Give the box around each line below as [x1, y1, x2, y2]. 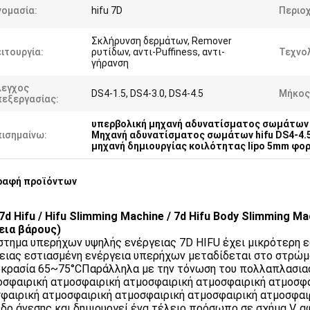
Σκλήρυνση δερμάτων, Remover [91, 35, 232, 46]
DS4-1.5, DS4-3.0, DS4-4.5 [91, 88, 203, 99]
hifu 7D [91, 5, 122, 16]
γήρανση [91, 57, 129, 69]
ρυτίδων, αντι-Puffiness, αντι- [91, 46, 225, 57]
